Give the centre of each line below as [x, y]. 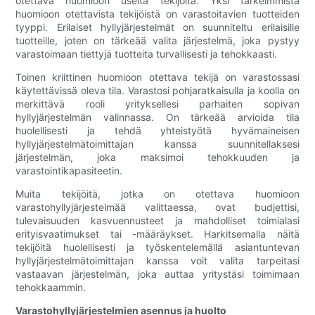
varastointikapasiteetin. [69, 171]
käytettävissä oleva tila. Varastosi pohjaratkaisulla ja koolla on [157, 91]
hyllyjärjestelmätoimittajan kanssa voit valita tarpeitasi [157, 261]
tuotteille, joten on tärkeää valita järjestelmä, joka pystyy [157, 41]
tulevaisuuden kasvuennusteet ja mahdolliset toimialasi [157, 221]
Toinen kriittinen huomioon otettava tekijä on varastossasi [157, 77]
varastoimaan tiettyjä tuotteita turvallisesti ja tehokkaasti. [147, 54]
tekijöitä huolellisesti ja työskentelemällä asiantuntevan [157, 247]
